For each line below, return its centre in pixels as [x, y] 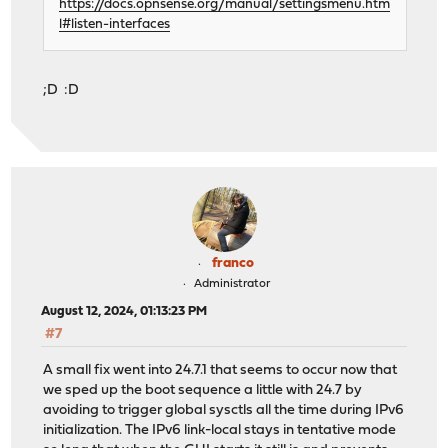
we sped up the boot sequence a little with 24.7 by [203, 391]
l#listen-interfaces [115, 25]
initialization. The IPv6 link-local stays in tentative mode [220, 431]
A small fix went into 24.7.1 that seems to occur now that [220, 371]
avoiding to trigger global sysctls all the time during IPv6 [224, 411]
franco [233, 263]
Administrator [231, 283]
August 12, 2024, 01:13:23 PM [124, 311]
